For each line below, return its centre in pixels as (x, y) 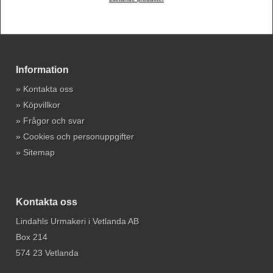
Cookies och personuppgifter (79, 136)
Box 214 (32, 237)
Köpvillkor (42, 105)
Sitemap (39, 152)
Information (42, 69)
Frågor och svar (54, 120)
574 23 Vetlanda (47, 253)
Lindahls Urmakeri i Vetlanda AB (77, 221)
